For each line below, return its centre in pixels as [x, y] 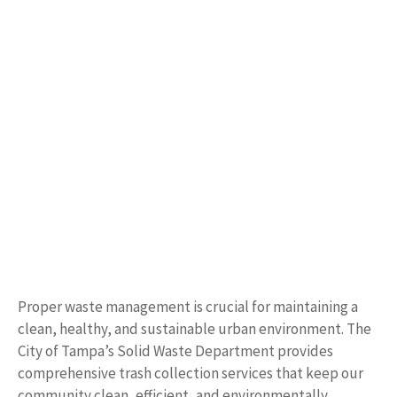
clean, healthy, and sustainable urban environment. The [195, 329]
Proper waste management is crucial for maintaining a [188, 307]
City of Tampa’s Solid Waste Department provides [175, 351]
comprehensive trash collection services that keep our [191, 374]
